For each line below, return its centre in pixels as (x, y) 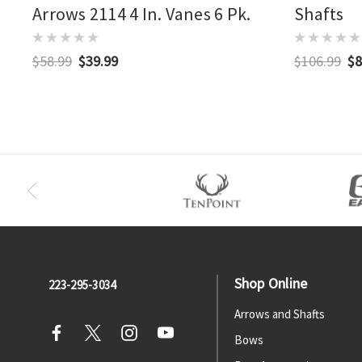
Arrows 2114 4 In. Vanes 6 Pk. (142, 14)
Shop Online (271, 284)
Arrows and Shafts (279, 314)
